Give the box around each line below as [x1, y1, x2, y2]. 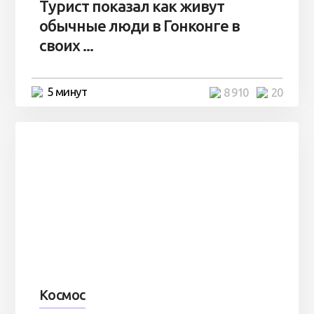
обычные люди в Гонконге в [39, 16, 240, 34]
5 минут [46, 84, 88, 98]
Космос [39, 287, 86, 303]
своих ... [39, 36, 93, 54]
